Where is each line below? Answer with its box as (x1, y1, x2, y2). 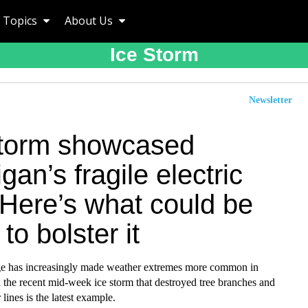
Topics (3, 13, 40, 28)
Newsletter (249, 95, 292, 105)
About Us (65, 13, 115, 28)
